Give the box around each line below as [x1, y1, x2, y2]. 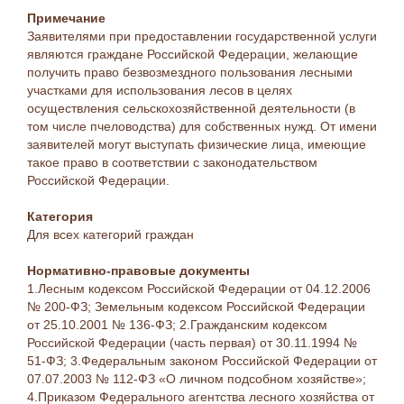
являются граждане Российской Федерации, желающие [27, 47, 358, 61]
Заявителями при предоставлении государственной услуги [27, 29, 377, 43]
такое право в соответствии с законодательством [27, 155, 317, 170]
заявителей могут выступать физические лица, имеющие [27, 137, 366, 151]
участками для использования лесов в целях [27, 83, 292, 97]
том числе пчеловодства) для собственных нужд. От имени [27, 119, 377, 133]
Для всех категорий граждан [27, 227, 194, 242]
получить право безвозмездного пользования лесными [27, 65, 353, 79]
